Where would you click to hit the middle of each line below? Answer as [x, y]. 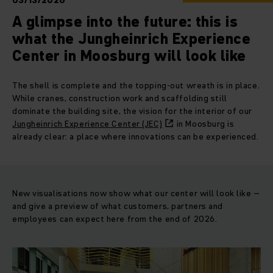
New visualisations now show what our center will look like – [136, 193]
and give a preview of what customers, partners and [118, 206]
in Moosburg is [204, 124]
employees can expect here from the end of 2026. [115, 219]
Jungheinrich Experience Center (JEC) [87, 124]
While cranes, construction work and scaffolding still [120, 98]
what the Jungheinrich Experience [132, 39]
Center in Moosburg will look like [129, 56]
